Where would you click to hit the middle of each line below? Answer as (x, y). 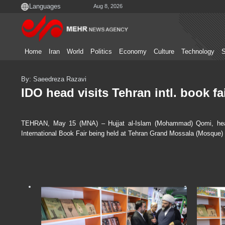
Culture (164, 52)
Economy (133, 52)
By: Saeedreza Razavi (54, 79)
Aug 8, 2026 (108, 6)
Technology (198, 52)
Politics (101, 52)
